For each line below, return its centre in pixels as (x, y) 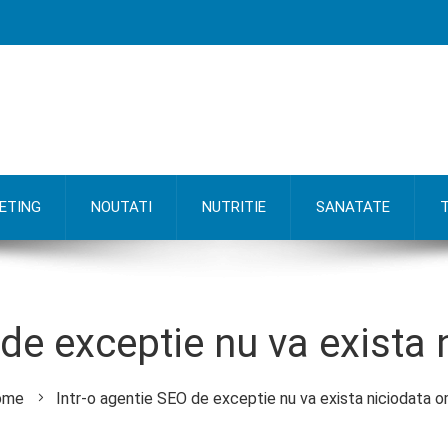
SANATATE (353, 207)
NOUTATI (121, 207)
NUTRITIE (234, 207)
